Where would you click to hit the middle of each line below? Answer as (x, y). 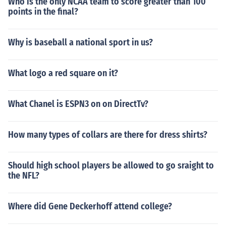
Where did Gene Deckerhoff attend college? (90, 206)
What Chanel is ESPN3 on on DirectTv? (78, 104)
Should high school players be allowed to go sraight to (111, 165)
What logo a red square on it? (63, 73)
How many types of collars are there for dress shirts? (108, 135)
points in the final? (43, 12)
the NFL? (24, 176)
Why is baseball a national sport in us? (80, 42)
